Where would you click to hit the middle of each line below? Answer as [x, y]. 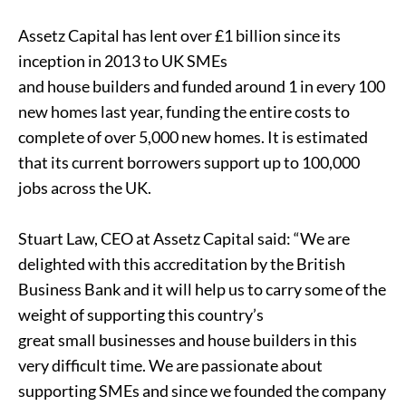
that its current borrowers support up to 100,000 [189, 162]
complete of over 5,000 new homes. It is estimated [193, 137]
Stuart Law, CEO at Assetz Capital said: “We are [184, 238]
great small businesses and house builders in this [188, 340]
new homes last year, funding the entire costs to [184, 111]
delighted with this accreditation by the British [182, 264]
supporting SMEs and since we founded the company [202, 391]
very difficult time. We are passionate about [170, 365]
